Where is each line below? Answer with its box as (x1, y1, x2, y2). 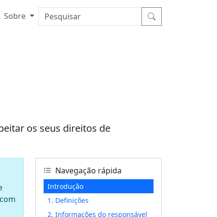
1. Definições (47, 196, 89, 205)
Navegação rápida (55, 165, 122, 176)
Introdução (47, 182, 83, 191)
